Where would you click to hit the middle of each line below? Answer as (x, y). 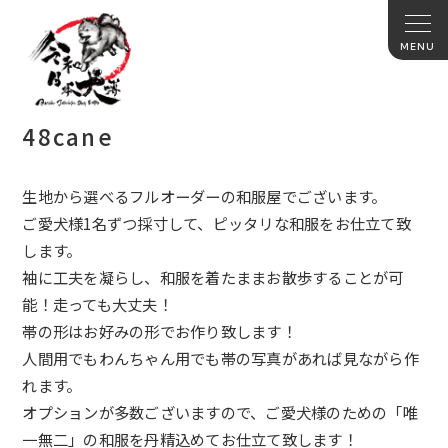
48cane (68, 136)
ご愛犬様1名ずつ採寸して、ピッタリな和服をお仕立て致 (216, 223)
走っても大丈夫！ (112, 304)
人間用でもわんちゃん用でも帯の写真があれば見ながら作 (220, 358)
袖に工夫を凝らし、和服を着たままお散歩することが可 (213, 277)
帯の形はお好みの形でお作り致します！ (159, 331)
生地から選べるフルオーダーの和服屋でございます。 (204, 196)
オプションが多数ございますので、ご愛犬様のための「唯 (220, 412)
